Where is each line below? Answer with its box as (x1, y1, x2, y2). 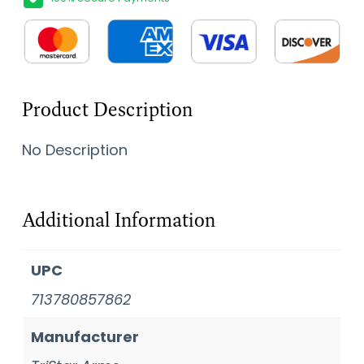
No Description (21, 139, 128, 160)
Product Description (21, 96, 193, 122)
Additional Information (21, 206, 215, 232)
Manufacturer (30, 326, 139, 347)
